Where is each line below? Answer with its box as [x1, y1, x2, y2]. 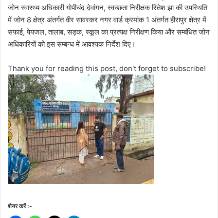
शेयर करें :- [8, 202, 32, 210]
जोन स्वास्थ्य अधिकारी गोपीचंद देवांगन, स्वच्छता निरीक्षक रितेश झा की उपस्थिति [8, 2, 207, 12]
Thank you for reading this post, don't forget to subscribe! [8, 63, 206, 73]
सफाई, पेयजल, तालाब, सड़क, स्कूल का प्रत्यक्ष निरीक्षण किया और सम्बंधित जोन [8, 27, 210, 36]
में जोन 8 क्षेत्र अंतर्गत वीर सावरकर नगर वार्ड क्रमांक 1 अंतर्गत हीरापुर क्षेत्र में [8, 15, 206, 24]
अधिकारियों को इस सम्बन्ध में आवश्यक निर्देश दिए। [8, 39, 136, 49]
